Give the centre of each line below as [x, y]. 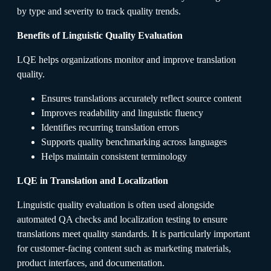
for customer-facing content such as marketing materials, [124, 248]
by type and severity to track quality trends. [99, 11]
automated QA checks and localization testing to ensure [122, 219]
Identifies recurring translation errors [110, 127]
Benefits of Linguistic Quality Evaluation [100, 35]
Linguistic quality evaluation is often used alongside [116, 204]
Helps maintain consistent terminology [114, 156]
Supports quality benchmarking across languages [134, 142]
